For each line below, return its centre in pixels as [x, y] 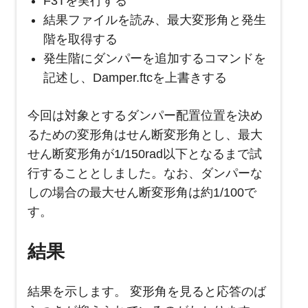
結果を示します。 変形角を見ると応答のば [147, 292]
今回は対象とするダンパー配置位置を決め [145, 116]
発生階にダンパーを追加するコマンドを [154, 59]
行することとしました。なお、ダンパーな [145, 174]
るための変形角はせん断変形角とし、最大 [145, 135]
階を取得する [80, 40]
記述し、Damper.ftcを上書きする [135, 78]
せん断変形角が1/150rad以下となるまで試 [145, 154]
